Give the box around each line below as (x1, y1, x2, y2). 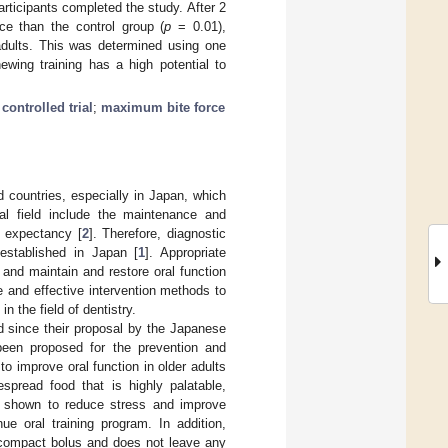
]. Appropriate (145, 244, 226, 260)
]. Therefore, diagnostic (88, 225, 227, 241)
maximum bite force (101, 99, 225, 115)
